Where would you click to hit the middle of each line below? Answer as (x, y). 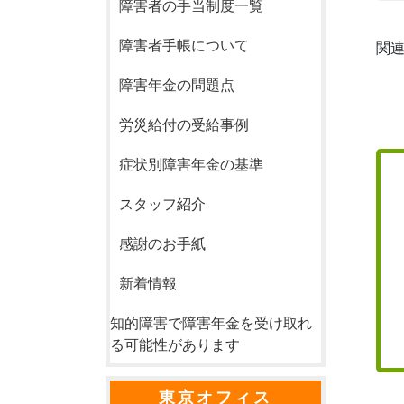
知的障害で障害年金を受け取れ (211, 323)
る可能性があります (175, 345)
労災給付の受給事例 (184, 125)
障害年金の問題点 (177, 85)
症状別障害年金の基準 (192, 165)
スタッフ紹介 (163, 204)
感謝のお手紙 (163, 244)
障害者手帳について (184, 46)
